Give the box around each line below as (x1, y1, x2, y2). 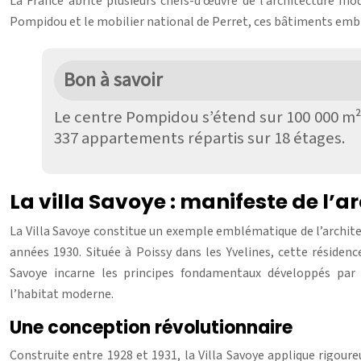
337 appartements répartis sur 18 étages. (54, 127, 346, 151)
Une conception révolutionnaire (10, 315, 293, 341)
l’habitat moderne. (10, 285, 114, 304)
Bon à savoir (64, 66, 162, 95)
